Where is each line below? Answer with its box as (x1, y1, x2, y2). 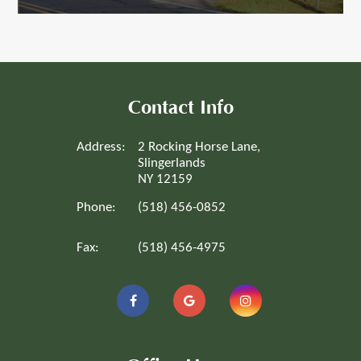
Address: (77, 139, 126, 154)
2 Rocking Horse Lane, (138, 139, 260, 154)
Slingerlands (138, 156, 205, 170)
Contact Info (127, 96, 234, 118)
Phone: (77, 200, 116, 214)
